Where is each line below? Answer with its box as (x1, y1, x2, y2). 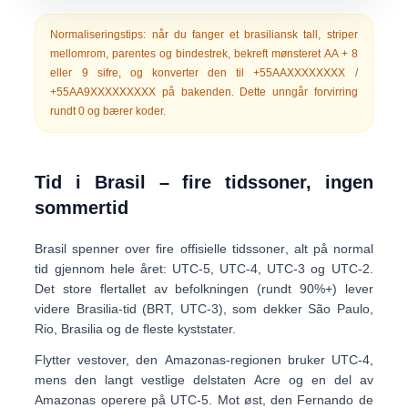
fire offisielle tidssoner (156, 241, 285, 256)
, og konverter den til (117, 66, 254, 79)
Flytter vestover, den (35, 352, 165, 367)
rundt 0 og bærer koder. (50, 105, 167, 117)
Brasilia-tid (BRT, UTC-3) (76, 301, 223, 316)
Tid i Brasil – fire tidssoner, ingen (35, 172, 373, 192)
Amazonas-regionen (164, 352, 281, 367)
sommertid (35, 198, 129, 218)
